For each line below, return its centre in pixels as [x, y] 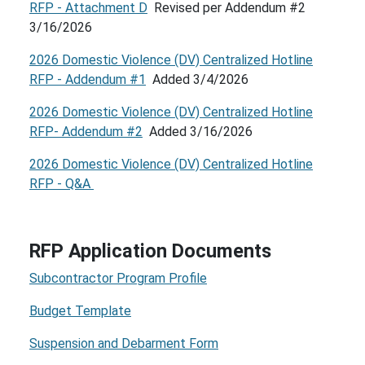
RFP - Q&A [62, 184]
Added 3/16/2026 [198, 132]
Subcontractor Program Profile [118, 278]
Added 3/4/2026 [197, 79]
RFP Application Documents [150, 251]
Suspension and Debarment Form [124, 343]
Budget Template [80, 311]
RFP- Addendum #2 [86, 132]
